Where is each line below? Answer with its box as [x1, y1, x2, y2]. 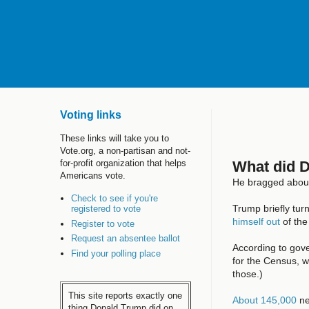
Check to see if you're [71, 193, 159, 204]
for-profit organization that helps [60, 158, 186, 168]
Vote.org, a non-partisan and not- [60, 146, 190, 156]
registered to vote [71, 203, 141, 215]
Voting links [60, 109, 121, 121]
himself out [232, 215, 280, 227]
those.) [232, 268, 266, 279]
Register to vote [71, 218, 135, 229]
